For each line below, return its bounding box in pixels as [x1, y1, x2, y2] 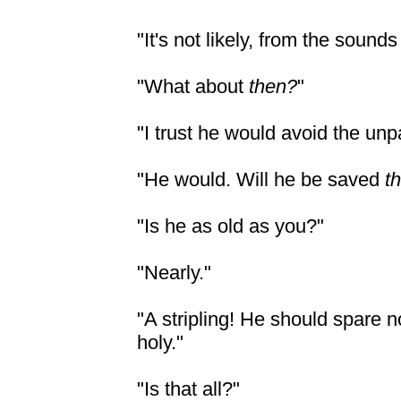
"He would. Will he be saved [137, 168, 385, 191]
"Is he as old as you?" [137, 215, 324, 237]
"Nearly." [137, 261, 211, 284]
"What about [137, 75, 249, 98]
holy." [137, 331, 183, 354]
